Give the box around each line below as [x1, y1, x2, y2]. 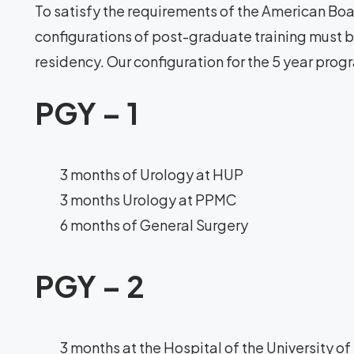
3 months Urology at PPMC [60, 190, 237, 209]
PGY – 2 [35, 268, 145, 304]
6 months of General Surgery [60, 216, 248, 234]
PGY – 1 [35, 95, 139, 131]
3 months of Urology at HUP [60, 165, 243, 183]
